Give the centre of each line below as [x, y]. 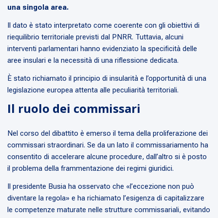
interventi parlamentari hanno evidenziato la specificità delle [102, 49]
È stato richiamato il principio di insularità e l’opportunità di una [107, 79]
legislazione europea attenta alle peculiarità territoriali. [93, 90]
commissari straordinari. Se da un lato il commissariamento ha [108, 145]
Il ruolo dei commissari [74, 109]
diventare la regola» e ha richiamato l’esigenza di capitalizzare [106, 198]
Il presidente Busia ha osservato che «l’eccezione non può [101, 187]
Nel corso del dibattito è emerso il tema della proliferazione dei [108, 134]
